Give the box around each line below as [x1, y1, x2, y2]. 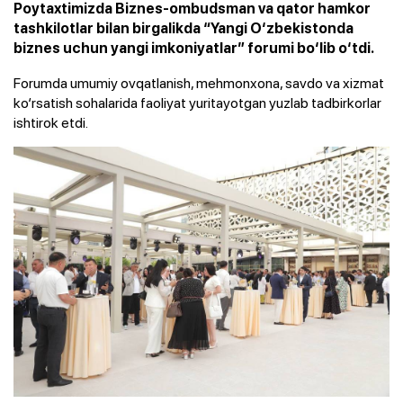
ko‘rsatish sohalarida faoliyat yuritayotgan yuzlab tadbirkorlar [13, 92, 381, 112]
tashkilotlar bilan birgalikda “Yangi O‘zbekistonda [13, 19, 354, 37]
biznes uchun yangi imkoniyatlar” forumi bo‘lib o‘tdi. [13, 39, 374, 57]
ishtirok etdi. [13, 112, 88, 132]
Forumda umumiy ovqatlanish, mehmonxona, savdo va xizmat [13, 72, 384, 93]
